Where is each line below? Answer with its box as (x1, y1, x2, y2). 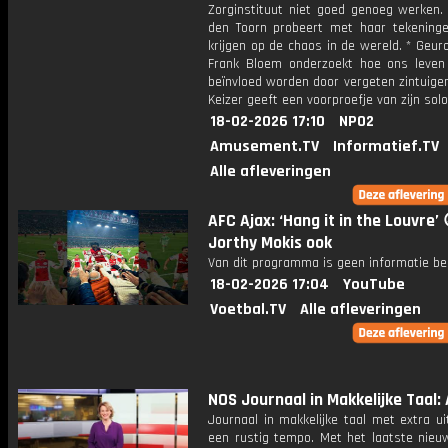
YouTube (343, 274, 405, 295)
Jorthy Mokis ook (208, 232, 332, 254)
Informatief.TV (333, 136, 439, 157)
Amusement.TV (210, 136, 319, 157)
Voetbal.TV (210, 299, 286, 320)
